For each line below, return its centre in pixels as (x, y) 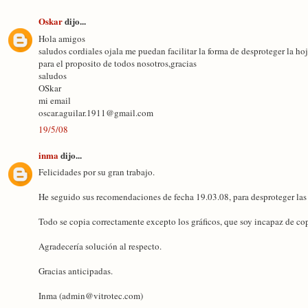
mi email (55, 100)
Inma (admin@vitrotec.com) (91, 296)
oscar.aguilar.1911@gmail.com (96, 112)
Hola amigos (62, 38)
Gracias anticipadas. (76, 271)
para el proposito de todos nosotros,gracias (118, 63)
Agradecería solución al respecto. (100, 246)
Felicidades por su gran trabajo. (97, 172)
